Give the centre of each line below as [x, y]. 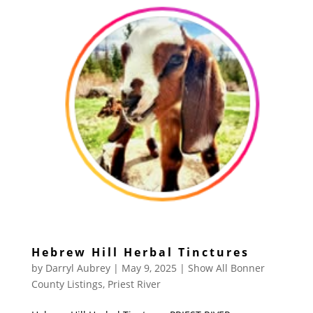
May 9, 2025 [149, 268]
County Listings [67, 284]
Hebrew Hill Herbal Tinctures [140, 253]
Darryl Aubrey [78, 268]
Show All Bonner [226, 268]
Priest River [134, 284]
